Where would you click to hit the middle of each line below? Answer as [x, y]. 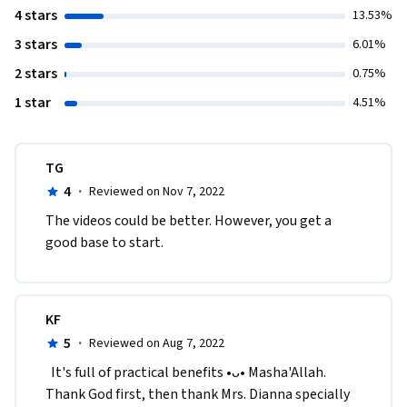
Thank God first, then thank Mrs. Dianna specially [198, 395]
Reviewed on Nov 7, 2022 [156, 192]
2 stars [36, 74]
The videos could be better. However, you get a [189, 221]
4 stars [36, 16]
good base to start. [104, 243]
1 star [33, 103]
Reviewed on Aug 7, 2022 [156, 344]
